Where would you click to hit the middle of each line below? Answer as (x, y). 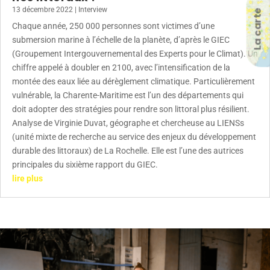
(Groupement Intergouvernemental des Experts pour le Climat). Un (135, 53)
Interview (93, 9)
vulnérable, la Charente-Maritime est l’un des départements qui (128, 95)
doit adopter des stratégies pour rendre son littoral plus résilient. (131, 109)
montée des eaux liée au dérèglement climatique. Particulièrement (133, 81)
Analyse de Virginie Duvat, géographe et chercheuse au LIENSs (128, 123)
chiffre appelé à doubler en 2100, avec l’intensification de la (121, 67)
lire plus (27, 178)
